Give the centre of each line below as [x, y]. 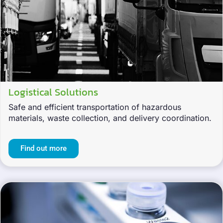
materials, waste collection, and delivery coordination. [110, 118]
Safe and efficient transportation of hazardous [95, 107]
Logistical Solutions [53, 92]
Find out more [44, 149]
